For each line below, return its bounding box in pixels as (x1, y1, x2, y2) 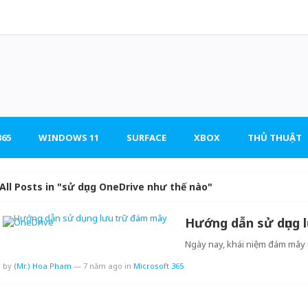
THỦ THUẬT (247, 131, 302, 144)
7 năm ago (83, 261, 122, 271)
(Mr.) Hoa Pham (14, 261, 71, 271)
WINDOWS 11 (38, 131, 99, 144)
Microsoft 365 (133, 261, 184, 271)
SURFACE (126, 131, 166, 144)
